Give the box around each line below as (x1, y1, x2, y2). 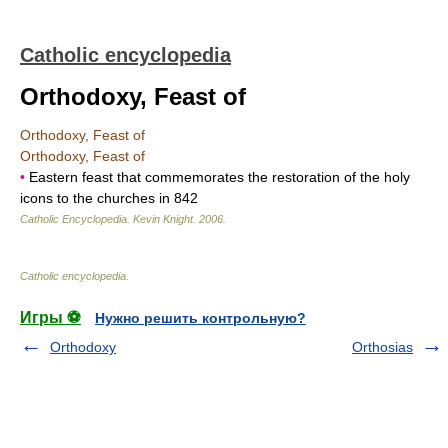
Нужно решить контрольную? (95, 310, 306, 326)
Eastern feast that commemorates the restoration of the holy (25, 169, 410, 185)
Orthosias (352, 339, 413, 355)
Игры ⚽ (20, 309, 81, 326)
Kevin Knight (133, 213, 193, 225)
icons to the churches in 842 (20, 190, 198, 206)
